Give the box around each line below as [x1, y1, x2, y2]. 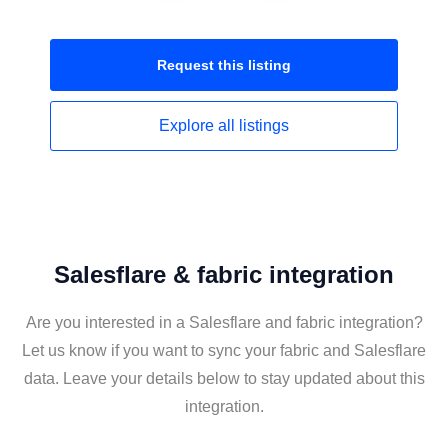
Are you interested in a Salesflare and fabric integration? [25, 314, 423, 331]
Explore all [159, 117, 239, 134]
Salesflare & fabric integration [54, 261, 394, 288]
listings [239, 117, 289, 134]
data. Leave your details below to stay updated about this [23, 370, 425, 387]
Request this [157, 57, 248, 73]
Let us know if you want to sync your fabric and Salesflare [22, 342, 426, 359]
